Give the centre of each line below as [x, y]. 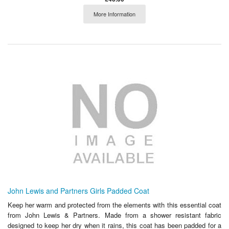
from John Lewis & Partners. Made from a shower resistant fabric [114, 215]
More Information [114, 14]
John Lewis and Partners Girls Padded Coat [78, 191]
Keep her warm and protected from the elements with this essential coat [114, 205]
